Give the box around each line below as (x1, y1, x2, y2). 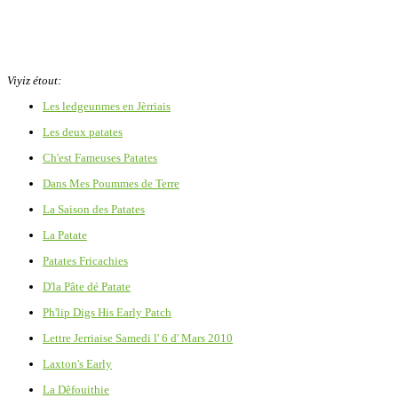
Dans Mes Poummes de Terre (43, 176, 179, 190)
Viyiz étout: (7, 73, 61, 87)
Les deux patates (43, 124, 123, 139)
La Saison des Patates (43, 202, 145, 216)
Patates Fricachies (43, 253, 128, 267)
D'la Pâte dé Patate (43, 279, 131, 293)
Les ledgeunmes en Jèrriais (43, 99, 171, 113)
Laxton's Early (43, 356, 112, 370)
